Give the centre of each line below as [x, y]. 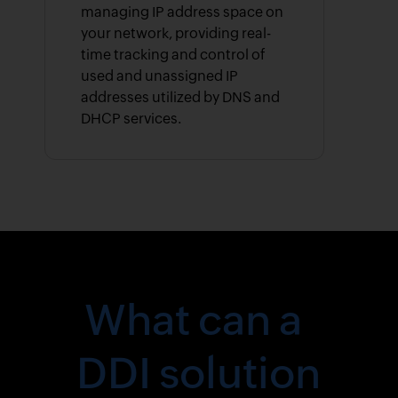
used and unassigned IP [160, 76]
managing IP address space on [183, 12]
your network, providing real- [176, 34]
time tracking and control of [174, 55]
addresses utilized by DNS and [181, 98]
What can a [199, 320]
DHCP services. [131, 119]
